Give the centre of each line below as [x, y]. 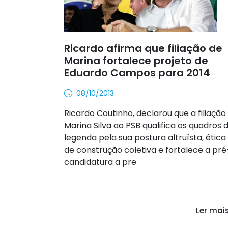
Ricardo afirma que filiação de [143, 48]
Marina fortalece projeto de [136, 61]
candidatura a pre [100, 162]
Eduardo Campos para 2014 [137, 73]
